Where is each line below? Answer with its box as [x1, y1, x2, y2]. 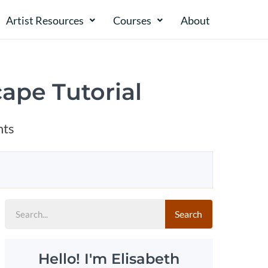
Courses [113, 14, 151, 28]
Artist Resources [6, 14, 84, 28]
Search [175, 208, 203, 220]
